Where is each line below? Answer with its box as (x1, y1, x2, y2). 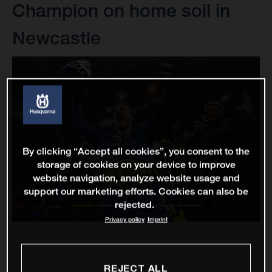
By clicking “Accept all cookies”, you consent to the (22, 145, 250, 157)
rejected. (115, 199, 154, 211)
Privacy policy (104, 215, 144, 223)
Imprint (147, 215, 168, 223)
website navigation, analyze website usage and (32, 172, 240, 184)
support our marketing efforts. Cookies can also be (24, 185, 248, 197)
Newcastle (12, 27, 101, 49)
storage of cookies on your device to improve (36, 158, 236, 171)
